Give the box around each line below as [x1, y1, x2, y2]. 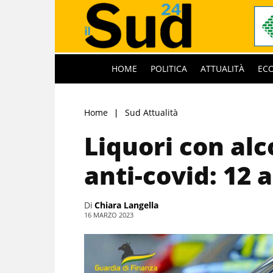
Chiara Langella [94, 199, 158, 211]
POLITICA [151, 62, 187, 74]
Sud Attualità [125, 106, 178, 118]
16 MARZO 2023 [84, 210, 133, 219]
